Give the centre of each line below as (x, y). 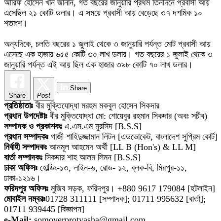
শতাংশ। (16, 23)
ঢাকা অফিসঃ (21, 167)
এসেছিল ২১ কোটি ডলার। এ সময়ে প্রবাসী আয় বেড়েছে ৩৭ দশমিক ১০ (103, 13)
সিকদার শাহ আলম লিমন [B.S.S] (93, 157)
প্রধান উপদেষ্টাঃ (27, 116)
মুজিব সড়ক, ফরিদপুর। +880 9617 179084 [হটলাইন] (132, 188)
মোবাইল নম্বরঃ (25, 199)
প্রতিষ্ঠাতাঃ (20, 105)
